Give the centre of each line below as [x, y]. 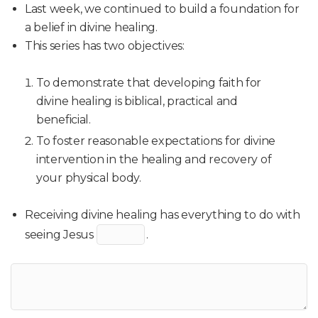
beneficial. [63, 120]
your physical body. [88, 178]
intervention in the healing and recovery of [154, 159]
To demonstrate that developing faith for [149, 83]
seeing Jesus [61, 235]
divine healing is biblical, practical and [137, 101]
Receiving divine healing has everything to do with [163, 215]
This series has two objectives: [105, 46]
